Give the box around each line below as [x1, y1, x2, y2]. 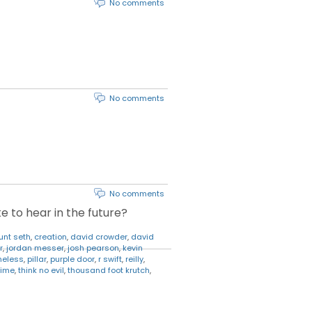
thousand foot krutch [68, 265, 150, 276]
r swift [98, 253, 122, 265]
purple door [50, 253, 95, 265]
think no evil [18, 265, 64, 276]
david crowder [70, 231, 127, 243]
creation [34, 231, 67, 243]
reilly [125, 253, 143, 265]
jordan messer [6, 242, 64, 254]
